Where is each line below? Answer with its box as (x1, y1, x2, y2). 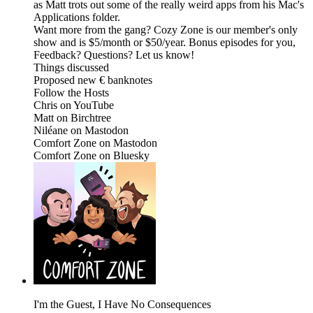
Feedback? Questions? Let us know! (34, 49, 194, 61)
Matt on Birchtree (34, 112, 111, 124)
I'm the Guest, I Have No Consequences (34, 298, 211, 311)
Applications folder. (34, 11, 120, 24)
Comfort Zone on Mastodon (34, 137, 157, 150)
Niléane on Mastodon (34, 124, 129, 137)
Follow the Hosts (34, 87, 109, 99)
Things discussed (34, 61, 109, 74)
